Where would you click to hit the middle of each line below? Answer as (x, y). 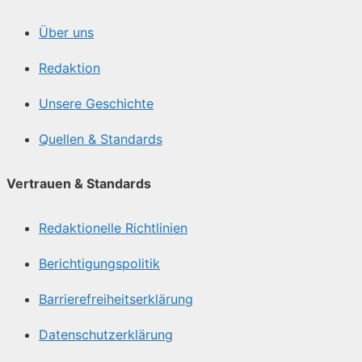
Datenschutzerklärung (106, 335)
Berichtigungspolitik (99, 264)
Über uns (66, 32)
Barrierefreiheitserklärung (116, 299)
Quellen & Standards (101, 139)
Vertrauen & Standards (79, 184)
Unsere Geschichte (96, 103)
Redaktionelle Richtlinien (113, 228)
